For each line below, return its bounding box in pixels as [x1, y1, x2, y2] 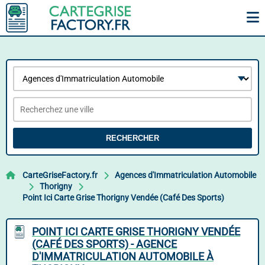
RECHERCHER [106, 134, 159, 143]
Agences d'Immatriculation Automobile [115, 170, 256, 180]
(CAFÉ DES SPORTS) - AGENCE [32, 238, 177, 250]
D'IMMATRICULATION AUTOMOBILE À [32, 250, 214, 263]
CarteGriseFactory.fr [22, 170, 98, 180]
